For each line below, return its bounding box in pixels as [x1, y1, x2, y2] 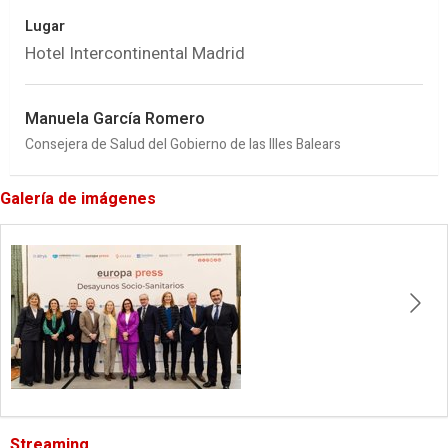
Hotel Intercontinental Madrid [25, 40, 245, 66]
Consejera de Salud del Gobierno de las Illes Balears [25, 133, 341, 155]
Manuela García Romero [25, 106, 205, 131]
